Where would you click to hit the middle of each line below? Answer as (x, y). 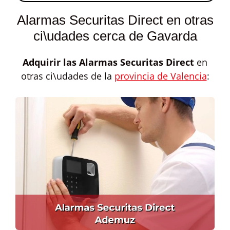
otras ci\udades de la (68, 76)
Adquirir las (51, 62)
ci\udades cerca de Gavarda (115, 36)
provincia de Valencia (160, 76)
